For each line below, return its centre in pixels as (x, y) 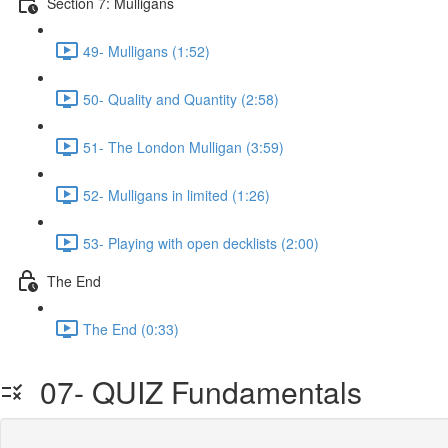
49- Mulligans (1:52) (146, 50)
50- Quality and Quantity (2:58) (181, 98)
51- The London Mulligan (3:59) (183, 146)
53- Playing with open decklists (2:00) (201, 242)
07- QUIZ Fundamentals (193, 391)
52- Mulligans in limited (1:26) (176, 194)
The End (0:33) (131, 328)
